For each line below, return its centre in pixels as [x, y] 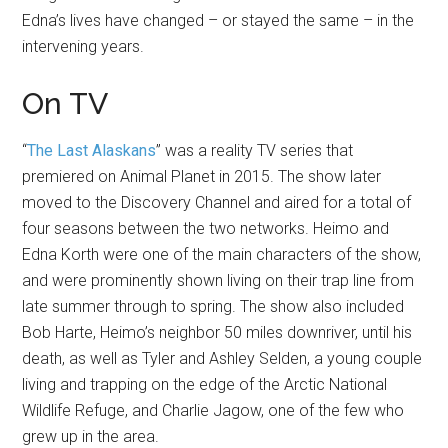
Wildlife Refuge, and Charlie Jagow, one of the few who [213, 410]
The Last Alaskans [92, 150]
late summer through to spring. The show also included [213, 306]
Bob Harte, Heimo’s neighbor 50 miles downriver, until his [217, 332]
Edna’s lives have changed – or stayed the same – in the [218, 20]
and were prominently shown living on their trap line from [218, 280]
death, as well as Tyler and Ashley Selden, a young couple [222, 358]
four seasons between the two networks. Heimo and [206, 228]
